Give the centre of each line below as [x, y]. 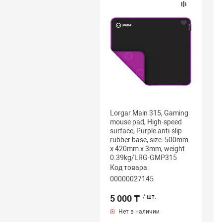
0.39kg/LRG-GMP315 [143, 158]
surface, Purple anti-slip [146, 131]
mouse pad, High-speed [146, 122]
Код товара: [129, 167]
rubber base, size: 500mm [149, 140]
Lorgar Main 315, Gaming [149, 113]
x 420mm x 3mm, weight [147, 149]
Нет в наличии [138, 212]
